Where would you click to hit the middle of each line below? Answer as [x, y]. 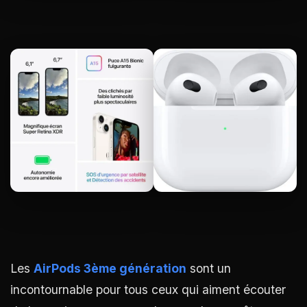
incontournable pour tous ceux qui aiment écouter [148, 289]
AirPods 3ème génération [110, 268]
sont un [209, 268]
